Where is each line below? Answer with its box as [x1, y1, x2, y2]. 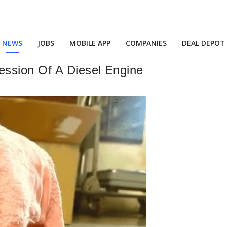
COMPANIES [126, 38, 167, 48]
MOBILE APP [69, 38, 110, 48]
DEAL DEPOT [182, 38, 225, 48]
